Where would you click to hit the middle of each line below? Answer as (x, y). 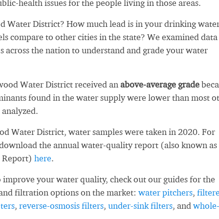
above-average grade (160, 84)
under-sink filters (140, 206)
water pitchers (165, 192)
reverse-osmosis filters (61, 206)
